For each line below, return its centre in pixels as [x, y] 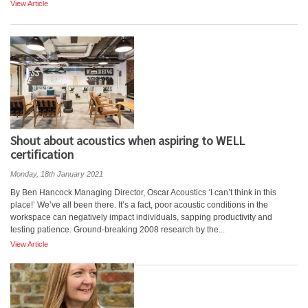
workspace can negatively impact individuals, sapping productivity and [141, 217]
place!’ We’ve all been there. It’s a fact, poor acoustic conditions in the [139, 205]
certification [42, 154]
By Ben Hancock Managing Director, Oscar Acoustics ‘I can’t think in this [143, 192]
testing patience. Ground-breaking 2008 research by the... [118, 230]
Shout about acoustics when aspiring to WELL [128, 141]
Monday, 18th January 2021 [57, 174]
